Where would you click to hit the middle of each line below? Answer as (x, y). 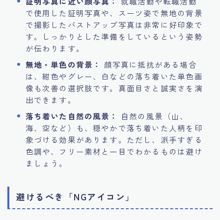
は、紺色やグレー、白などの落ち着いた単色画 (114, 76)
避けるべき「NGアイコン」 (76, 197)
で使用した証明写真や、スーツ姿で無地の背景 (114, 13)
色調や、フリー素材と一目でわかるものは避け (114, 151)
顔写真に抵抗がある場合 (149, 64)
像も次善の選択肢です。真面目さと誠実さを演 (114, 88)
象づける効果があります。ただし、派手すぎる (114, 139)
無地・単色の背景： (63, 64)
